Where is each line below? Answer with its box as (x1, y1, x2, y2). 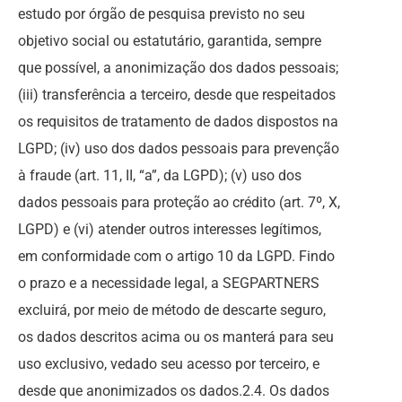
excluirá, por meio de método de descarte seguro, (18, 301, 326, 319)
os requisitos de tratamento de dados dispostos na (18, 113, 338, 130)
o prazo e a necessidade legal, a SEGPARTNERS (18, 275, 319, 292)
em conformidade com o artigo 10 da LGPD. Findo (18, 248, 335, 265)
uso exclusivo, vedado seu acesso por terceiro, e (18, 355, 319, 372)
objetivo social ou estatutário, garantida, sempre (18, 32, 321, 49)
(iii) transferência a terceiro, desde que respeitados (18, 86, 336, 103)
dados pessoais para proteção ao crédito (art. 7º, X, (18, 194, 340, 211)
